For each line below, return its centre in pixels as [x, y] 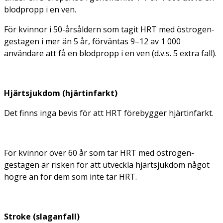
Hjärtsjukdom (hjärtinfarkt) [61, 93]
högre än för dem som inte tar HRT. [70, 177]
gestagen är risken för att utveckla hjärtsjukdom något [107, 165]
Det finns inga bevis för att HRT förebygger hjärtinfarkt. [109, 113]
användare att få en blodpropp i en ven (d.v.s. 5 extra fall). [110, 54]
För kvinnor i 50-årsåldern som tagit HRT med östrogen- [109, 30]
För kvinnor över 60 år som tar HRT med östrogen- [99, 153]
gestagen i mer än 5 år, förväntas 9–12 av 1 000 [92, 42]
